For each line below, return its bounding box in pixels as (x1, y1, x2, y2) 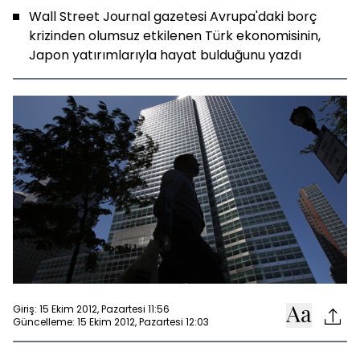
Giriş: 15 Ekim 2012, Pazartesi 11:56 (13, 301, 170, 316)
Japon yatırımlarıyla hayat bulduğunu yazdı (29, 46, 301, 64)
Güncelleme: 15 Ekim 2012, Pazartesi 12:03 (13, 314, 209, 329)
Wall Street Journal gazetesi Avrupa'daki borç (29, 7, 317, 26)
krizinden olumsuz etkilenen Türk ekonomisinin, (29, 27, 321, 45)
